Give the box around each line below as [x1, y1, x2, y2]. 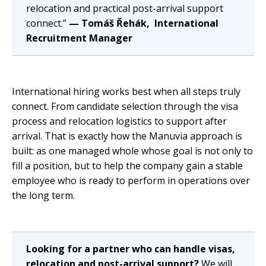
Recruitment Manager [26, 31, 132, 45]
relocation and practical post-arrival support [26, 2, 223, 15]
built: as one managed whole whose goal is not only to [12, 144, 253, 158]
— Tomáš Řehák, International [69, 17, 218, 30]
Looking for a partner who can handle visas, [26, 242, 235, 256]
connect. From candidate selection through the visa [12, 100, 238, 113]
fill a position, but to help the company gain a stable [12, 159, 243, 173]
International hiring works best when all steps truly [12, 85, 240, 99]
